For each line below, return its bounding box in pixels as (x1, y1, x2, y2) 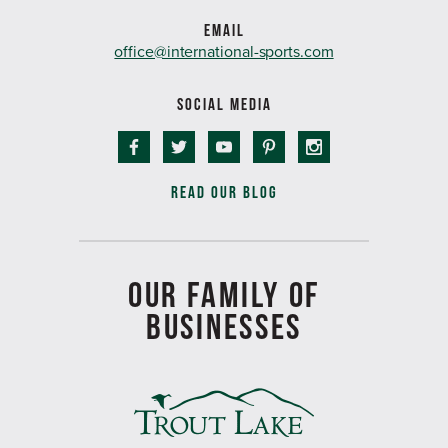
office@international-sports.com (114, 41, 334, 62)
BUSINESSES (146, 306, 302, 345)
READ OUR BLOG (170, 182, 278, 201)
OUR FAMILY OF (127, 274, 321, 313)
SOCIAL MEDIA (176, 94, 272, 113)
